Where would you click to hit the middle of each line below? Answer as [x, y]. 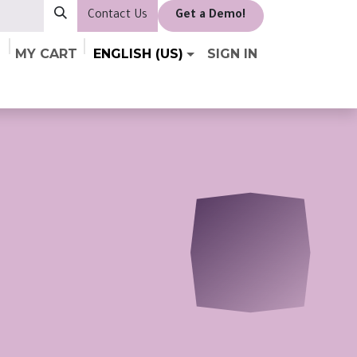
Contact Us [117, 16]
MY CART [47, 54]
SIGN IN [232, 54]
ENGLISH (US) [139, 54]
